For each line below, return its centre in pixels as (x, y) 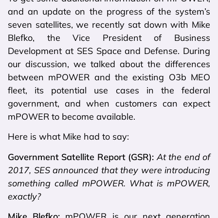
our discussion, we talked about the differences (109, 64)
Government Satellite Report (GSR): (81, 157)
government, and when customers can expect (109, 103)
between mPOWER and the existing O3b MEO (109, 77)
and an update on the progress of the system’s (109, 11)
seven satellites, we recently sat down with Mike (109, 24)
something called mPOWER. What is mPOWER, (109, 183)
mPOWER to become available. (72, 116)
